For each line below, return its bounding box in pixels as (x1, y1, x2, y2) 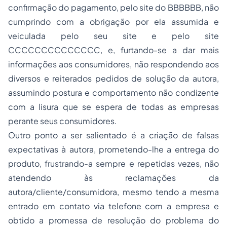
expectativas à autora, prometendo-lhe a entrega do (8, 144, 219, 155)
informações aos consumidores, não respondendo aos (8, 59, 219, 69)
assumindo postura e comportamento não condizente (8, 87, 219, 98)
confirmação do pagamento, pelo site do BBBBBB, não (8, 2, 219, 13)
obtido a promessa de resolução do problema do (8, 215, 219, 225)
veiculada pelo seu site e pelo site (8, 30, 219, 41)
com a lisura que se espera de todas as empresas (8, 101, 219, 112)
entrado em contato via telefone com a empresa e (8, 201, 219, 211)
